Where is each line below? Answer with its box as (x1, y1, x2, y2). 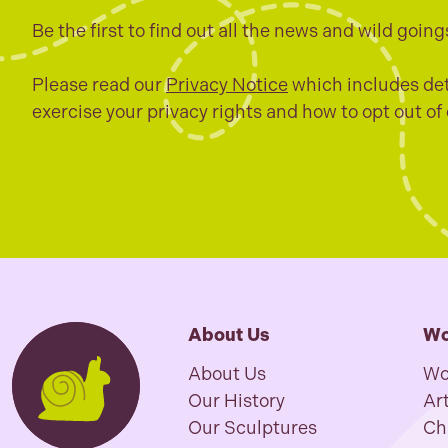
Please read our (32, 74, 166, 96)
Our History (188, 390, 285, 412)
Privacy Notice (166, 74, 288, 96)
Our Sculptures (188, 417, 317, 439)
